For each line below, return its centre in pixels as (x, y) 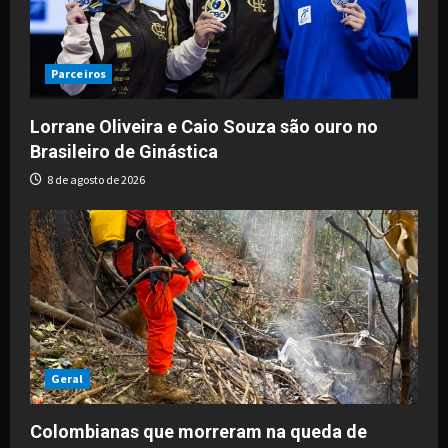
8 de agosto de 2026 (95, 179)
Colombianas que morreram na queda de (198, 431)
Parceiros (78, 73)
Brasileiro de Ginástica (124, 151)
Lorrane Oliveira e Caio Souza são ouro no (204, 126)
